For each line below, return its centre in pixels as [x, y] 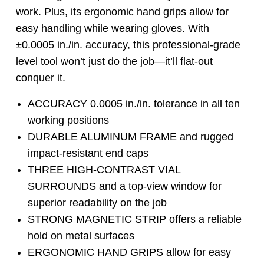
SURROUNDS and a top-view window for [125, 186]
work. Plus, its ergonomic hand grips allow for [122, 12]
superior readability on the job [97, 203]
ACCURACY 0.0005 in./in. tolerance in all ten [134, 104]
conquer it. [41, 78]
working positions [68, 120]
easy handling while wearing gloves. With [113, 28]
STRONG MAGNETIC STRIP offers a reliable [135, 219]
